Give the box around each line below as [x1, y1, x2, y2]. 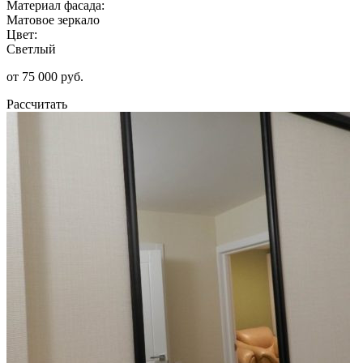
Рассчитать [6, 96, 67, 111]
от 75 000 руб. [6, 69, 83, 83]
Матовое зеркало [6, 12, 100, 27]
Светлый [6, 41, 56, 56]
